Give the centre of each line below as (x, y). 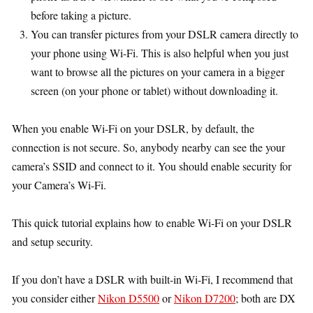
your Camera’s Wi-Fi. (59, 185)
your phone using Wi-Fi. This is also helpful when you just (160, 53)
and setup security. (52, 241)
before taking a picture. (81, 15)
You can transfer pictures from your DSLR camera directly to (165, 34)
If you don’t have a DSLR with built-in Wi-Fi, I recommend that (152, 279)
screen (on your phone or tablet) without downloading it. (154, 90)
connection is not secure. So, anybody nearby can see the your (148, 147)
